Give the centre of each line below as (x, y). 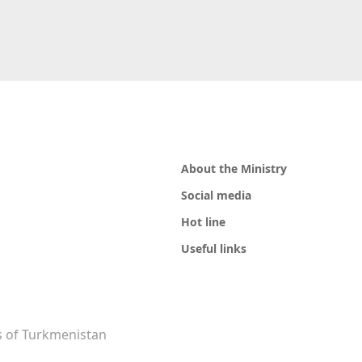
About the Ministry (234, 169)
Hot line (203, 222)
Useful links (214, 249)
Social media (216, 196)
